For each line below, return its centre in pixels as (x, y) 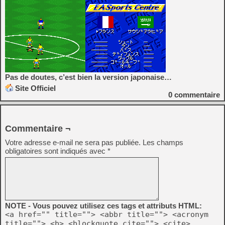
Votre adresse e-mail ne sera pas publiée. (73, 142)
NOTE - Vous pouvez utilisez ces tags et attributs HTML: (103, 206)
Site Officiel (35, 88)
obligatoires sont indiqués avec (56, 151)
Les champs (163, 142)
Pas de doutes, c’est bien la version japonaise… (88, 77)
